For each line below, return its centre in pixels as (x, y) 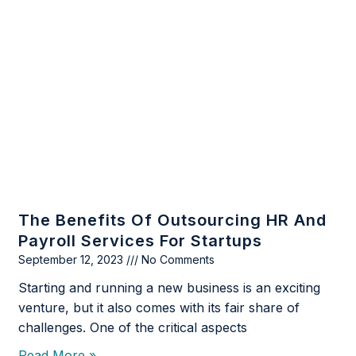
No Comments (177, 260)
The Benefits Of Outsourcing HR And (173, 221)
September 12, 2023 (73, 260)
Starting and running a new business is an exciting (170, 288)
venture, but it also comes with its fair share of (159, 308)
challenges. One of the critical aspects (133, 328)
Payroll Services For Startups (141, 241)
